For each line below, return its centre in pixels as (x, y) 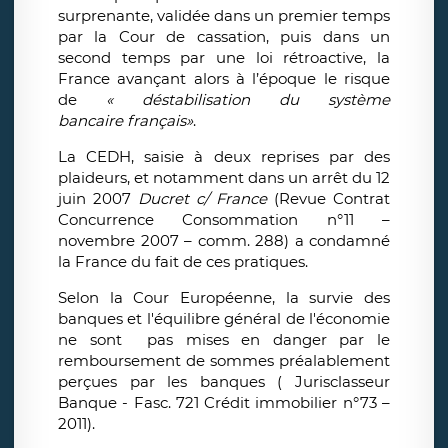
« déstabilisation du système (248, 100)
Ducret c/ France (202, 199)
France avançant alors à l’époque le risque (224, 79)
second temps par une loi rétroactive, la (224, 58)
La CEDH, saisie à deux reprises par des (224, 157)
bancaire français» (125, 121)
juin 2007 (98, 199)
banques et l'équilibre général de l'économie (224, 319)
